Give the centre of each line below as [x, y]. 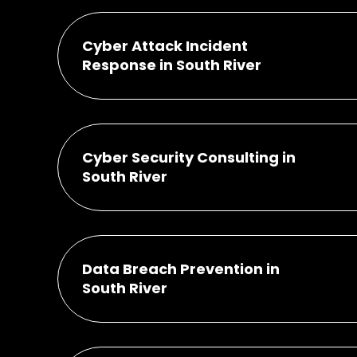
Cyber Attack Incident [165, 45]
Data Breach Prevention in [181, 269]
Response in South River [172, 65]
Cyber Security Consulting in [189, 157]
